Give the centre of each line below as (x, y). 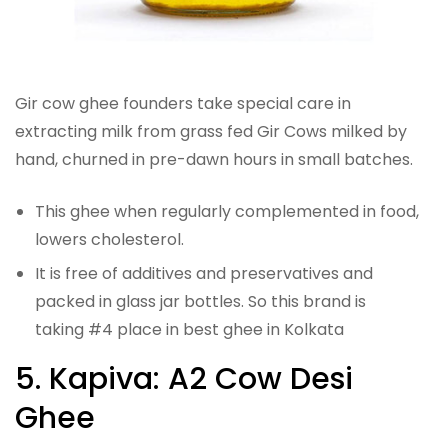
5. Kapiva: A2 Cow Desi (184, 378)
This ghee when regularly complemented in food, (227, 211)
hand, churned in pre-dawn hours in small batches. (214, 159)
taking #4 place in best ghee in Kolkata (189, 329)
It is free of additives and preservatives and (204, 273)
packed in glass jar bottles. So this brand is (200, 301)
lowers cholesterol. (109, 239)
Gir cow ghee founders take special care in (183, 103)
